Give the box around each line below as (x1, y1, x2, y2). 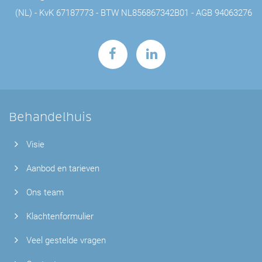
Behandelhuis (9, 109, 92, 125)
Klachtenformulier (26, 211, 94, 222)
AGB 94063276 (195, 8, 252, 18)
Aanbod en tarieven (26, 163, 100, 174)
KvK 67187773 (39, 8, 94, 18)
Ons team (26, 187, 64, 198)
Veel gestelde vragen (26, 235, 106, 246)
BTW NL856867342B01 (100, 8, 189, 18)
